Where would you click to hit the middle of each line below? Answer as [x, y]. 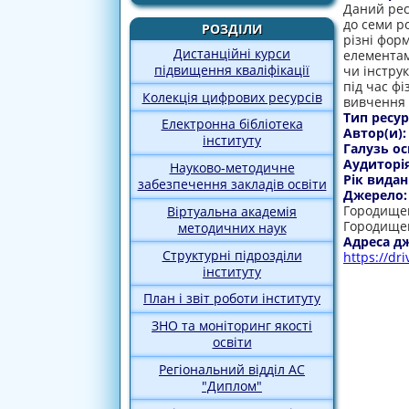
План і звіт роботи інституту [232, 299]
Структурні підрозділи [232, 255]
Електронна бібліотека [232, 124]
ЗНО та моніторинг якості [232, 326]
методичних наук [232, 227]
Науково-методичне [232, 168]
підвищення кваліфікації [232, 69]
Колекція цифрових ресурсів [232, 97]
